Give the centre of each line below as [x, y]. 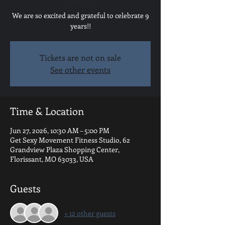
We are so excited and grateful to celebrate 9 [80, 15]
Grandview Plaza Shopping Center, [65, 149]
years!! [80, 26]
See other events [80, 70]
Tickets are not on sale [80, 58]
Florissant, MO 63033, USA [52, 159]
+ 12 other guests [90, 213]
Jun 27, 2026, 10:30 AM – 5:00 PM [60, 130]
